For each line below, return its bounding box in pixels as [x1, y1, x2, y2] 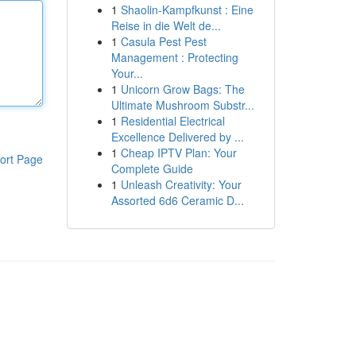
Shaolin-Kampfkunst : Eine [120, 2, 253, 17]
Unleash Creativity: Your [120, 176, 242, 192]
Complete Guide [110, 161, 193, 176]
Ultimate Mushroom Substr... [110, 97, 254, 113]
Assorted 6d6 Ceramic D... [110, 192, 244, 208]
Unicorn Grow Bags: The [120, 81, 245, 97]
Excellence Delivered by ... [110, 129, 244, 145]
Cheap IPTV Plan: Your [120, 145, 237, 161]
